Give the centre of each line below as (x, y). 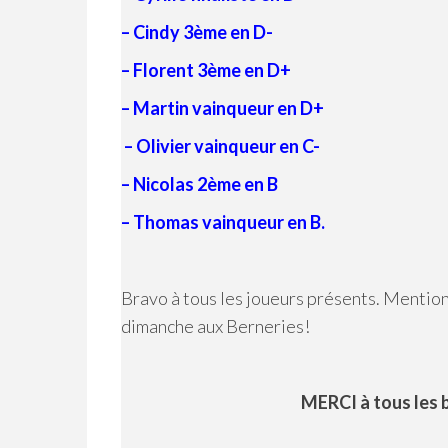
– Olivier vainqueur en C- (220, 146)
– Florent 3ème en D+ (206, 70)
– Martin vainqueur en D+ (222, 108)
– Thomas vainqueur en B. (223, 222)
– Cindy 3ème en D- (197, 32)
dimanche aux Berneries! (215, 326)
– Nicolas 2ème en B (199, 184)
